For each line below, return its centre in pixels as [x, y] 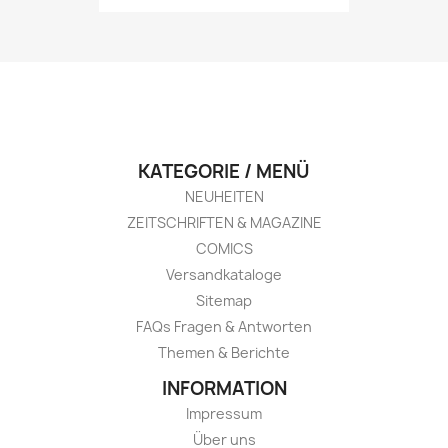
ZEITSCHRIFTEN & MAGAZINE [224, 223]
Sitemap [224, 301]
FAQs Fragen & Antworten [224, 327]
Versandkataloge [224, 275]
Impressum [224, 414]
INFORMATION [224, 389]
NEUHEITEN [224, 197]
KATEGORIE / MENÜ [224, 172]
